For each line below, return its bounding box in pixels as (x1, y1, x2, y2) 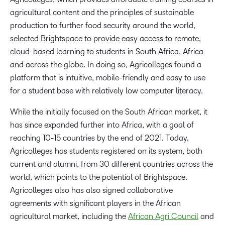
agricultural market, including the (10, 212, 128, 221)
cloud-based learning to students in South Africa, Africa (10, 47, 203, 56)
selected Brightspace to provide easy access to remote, (10, 34, 201, 43)
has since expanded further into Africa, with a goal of (10, 121, 194, 130)
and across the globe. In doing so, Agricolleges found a (10, 60, 201, 69)
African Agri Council (128, 212, 198, 221)
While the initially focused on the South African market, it (10, 107, 207, 117)
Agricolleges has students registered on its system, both (10, 147, 202, 156)
